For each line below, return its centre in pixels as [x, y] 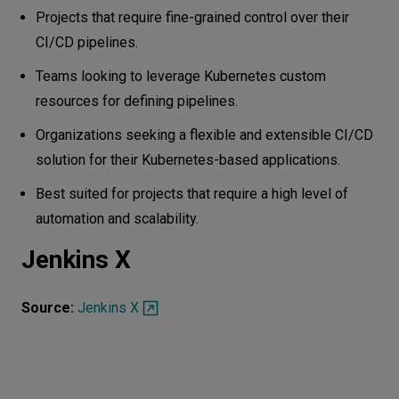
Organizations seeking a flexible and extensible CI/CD [204, 134]
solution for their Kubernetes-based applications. [188, 159]
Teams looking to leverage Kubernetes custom [181, 76]
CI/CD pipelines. [87, 42]
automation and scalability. [117, 218]
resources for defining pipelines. [137, 101]
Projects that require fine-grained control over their [192, 17]
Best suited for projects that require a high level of [192, 193]
